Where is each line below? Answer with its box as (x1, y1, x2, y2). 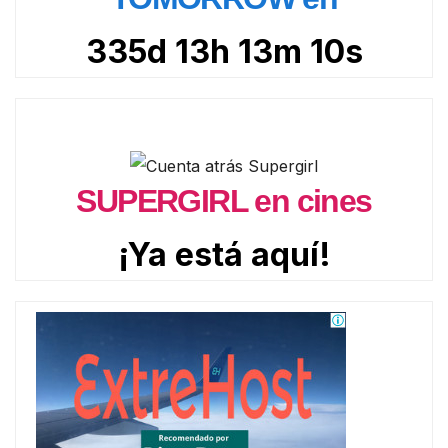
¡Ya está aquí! (117, 234, 331, 274)
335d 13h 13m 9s (93, 32, 355, 72)
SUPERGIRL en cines (76, 182, 372, 219)
